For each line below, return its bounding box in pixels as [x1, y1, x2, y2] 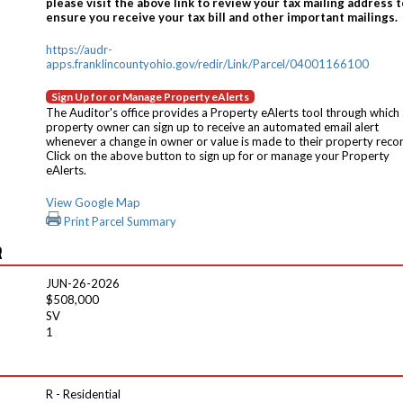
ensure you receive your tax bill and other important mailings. [46, 10, 398, 24]
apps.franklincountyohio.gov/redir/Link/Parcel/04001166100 [46, 57, 369, 71]
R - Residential [46, 387, 121, 401]
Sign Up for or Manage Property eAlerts [51, 90, 249, 103]
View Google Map [46, 195, 140, 210]
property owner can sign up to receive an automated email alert [46, 120, 379, 134]
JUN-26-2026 [46, 276, 120, 291]
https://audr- [46, 42, 112, 57]
